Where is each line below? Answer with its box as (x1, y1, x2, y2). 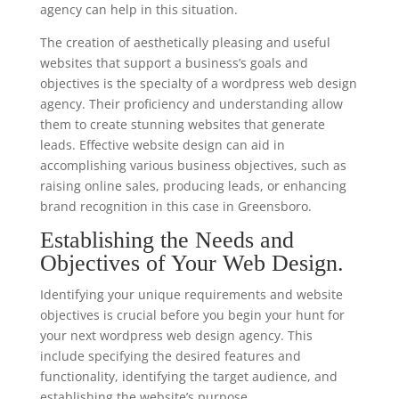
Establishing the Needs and (39, 227, 294, 253)
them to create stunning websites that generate (39, 116, 325, 133)
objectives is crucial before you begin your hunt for (39, 306, 345, 323)
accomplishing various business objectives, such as (39, 157, 346, 174)
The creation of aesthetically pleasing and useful (39, 34, 330, 51)
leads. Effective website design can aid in (39, 136, 285, 153)
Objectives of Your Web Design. (39, 250, 344, 276)
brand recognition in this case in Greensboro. (39, 198, 312, 215)
